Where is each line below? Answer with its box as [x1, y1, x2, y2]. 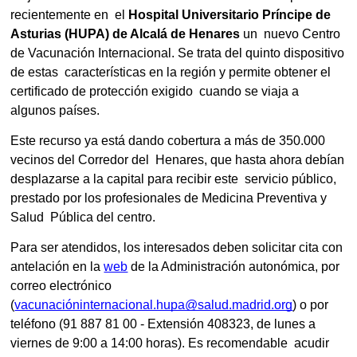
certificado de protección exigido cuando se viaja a [10, 84, 300, 99]
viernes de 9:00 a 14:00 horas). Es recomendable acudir [10, 336, 330, 351]
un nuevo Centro [240, 27, 341, 41]
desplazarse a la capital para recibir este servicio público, [10, 172, 337, 186]
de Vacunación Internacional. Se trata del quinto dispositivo [10, 46, 345, 61]
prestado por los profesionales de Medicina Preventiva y [10, 191, 328, 206]
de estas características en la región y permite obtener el [10, 65, 331, 80]
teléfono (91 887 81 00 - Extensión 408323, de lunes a [10, 317, 316, 331]
